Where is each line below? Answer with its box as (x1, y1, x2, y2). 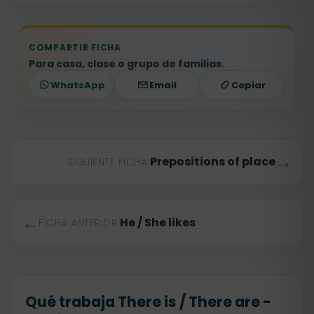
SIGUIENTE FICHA (67, 156, 147, 169)
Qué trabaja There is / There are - (25, 292, 271, 312)
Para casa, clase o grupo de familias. (29, 57, 224, 71)
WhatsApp (50, 78, 105, 92)
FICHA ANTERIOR (39, 217, 117, 230)
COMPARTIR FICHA (29, 41, 121, 53)
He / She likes (120, 214, 196, 231)
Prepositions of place (150, 153, 275, 170)
